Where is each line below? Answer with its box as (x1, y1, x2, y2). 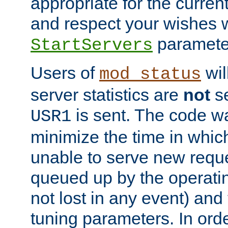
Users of (31, 63, 99, 83)
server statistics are (31, 85, 183, 105)
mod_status (99, 65, 201, 84)
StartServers (31, 36, 153, 55)
